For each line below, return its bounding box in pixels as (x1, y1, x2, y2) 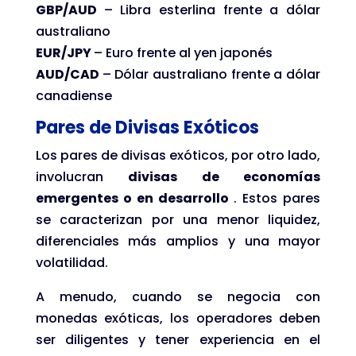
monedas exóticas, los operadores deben (35, 308, 321, 327)
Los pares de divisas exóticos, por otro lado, (35, 145, 321, 164)
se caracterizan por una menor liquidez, (35, 210, 321, 229)
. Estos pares (234, 188, 321, 207)
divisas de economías (128, 167, 321, 186)
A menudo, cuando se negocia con (35, 287, 321, 306)
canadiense (35, 86, 112, 105)
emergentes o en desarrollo (35, 188, 234, 207)
